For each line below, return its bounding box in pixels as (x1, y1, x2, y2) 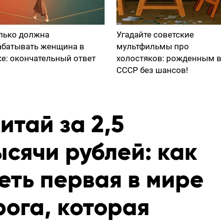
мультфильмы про (116, 41, 189, 51)
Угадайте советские (116, 30, 194, 39)
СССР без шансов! (116, 65, 188, 75)
